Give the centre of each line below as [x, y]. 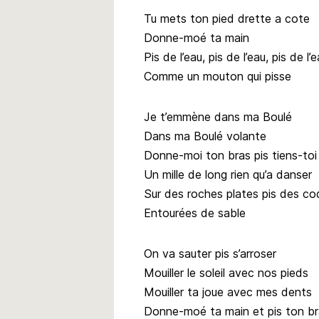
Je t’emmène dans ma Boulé [218, 116]
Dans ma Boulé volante [205, 136]
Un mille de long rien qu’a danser [228, 174]
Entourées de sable [195, 213]
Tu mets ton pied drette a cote [227, 18]
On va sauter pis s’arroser [210, 253]
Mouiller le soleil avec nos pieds [226, 272]
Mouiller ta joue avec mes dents [228, 292]
